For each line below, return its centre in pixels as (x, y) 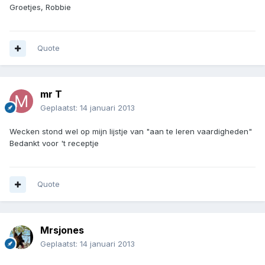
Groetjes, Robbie (40, 7)
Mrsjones (62, 230)
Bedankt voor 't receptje (54, 143)
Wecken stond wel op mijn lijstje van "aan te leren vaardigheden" (131, 132)
